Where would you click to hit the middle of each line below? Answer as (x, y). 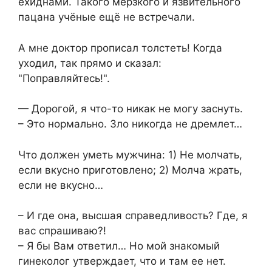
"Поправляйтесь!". (64, 78)
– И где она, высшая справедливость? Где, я (133, 216)
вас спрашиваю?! (62, 231)
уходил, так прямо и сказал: (90, 63)
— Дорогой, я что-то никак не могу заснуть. (131, 109)
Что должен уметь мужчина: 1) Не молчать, (130, 155)
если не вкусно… (61, 185)
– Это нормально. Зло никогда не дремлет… (130, 124)
